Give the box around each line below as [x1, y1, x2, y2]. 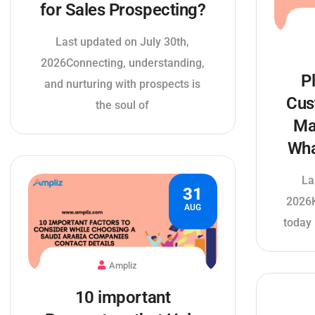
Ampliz [108, 259, 137, 271]
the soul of [96, 98, 150, 112]
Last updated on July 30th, [56, 34, 190, 49]
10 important [75, 287, 171, 307]
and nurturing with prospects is [44, 77, 201, 91]
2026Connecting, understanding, [40, 56, 205, 70]
